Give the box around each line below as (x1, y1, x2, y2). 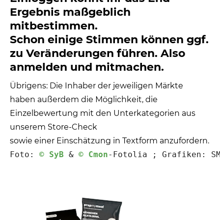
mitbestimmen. (10, 19, 98, 33)
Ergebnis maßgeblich (10, 5, 131, 19)
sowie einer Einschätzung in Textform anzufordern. (10, 136, 209, 146)
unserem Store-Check (10, 122, 97, 132)
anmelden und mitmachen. (10, 60, 164, 74)
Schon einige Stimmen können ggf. (10, 33, 209, 47)
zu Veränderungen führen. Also (10, 47, 185, 60)
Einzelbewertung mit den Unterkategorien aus (10, 109, 195, 118)
